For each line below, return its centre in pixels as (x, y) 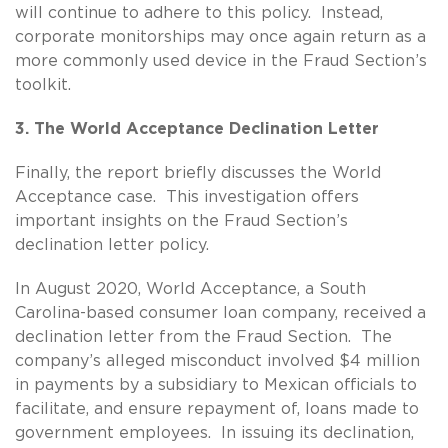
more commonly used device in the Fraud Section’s (221, 60)
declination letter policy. (112, 244)
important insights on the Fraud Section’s (181, 220)
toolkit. (43, 84)
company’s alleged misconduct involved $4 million (217, 360)
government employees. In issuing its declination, (214, 432)
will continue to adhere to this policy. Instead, (199, 12)
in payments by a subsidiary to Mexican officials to (216, 384)
